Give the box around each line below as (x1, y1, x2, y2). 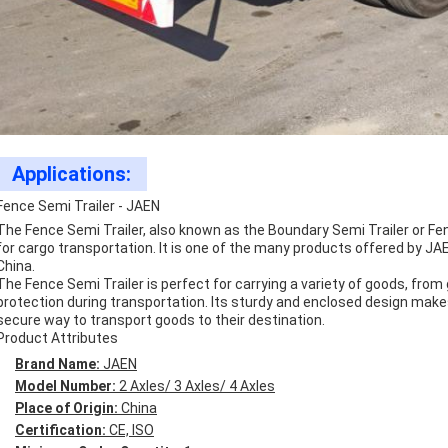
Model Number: (15, 378, 119, 394)
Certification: (15, 422, 109, 438)
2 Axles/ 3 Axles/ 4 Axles (119, 378, 275, 394)
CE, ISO (109, 422, 154, 438)
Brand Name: (15, 356, 103, 372)
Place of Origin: (15, 400, 121, 416)
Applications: (12, 162, 131, 186)
